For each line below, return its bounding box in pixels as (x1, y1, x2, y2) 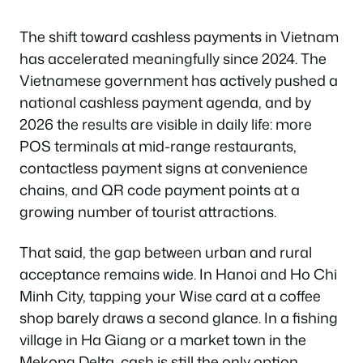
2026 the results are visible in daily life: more (19, 113, 312, 135)
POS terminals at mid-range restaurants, (19, 135, 297, 156)
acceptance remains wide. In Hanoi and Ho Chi (19, 263, 337, 284)
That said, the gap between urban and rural (19, 241, 312, 263)
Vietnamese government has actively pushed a (19, 70, 338, 91)
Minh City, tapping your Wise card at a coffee (19, 284, 321, 306)
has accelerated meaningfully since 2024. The (19, 48, 327, 69)
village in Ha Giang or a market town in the (19, 328, 306, 350)
